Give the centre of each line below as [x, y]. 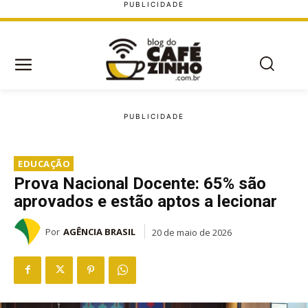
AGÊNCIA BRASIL [99, 231]
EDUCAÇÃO [44, 163]
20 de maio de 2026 [192, 232]
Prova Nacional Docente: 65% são [140, 183]
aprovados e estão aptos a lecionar [145, 201]
